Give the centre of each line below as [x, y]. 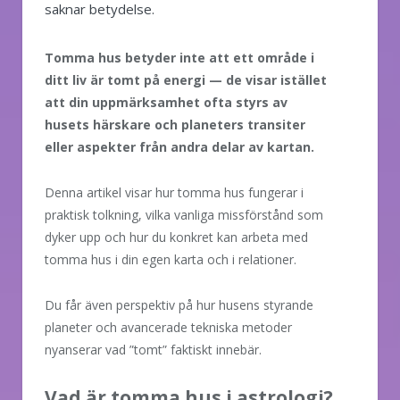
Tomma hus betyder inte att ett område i [179, 57]
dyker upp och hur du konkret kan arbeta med [176, 237]
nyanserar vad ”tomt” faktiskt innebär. [153, 349]
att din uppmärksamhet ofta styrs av [166, 102]
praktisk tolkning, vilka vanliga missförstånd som [184, 214]
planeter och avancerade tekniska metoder [168, 327]
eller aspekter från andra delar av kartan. [179, 146]
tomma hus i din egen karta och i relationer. [171, 259]
